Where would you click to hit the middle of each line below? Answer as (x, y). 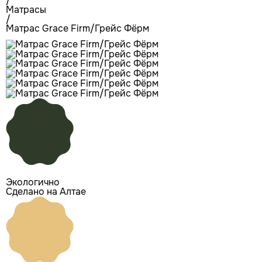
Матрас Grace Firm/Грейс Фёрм (77, 28)
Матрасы (26, 10)
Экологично (33, 182)
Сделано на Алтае (46, 191)
